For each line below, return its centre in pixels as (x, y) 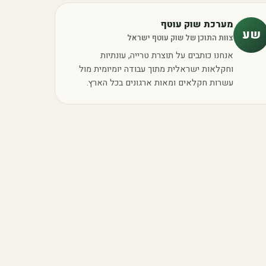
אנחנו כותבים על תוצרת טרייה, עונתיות (167, 56)
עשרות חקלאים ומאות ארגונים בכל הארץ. (160, 83)
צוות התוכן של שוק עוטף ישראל (180, 38)
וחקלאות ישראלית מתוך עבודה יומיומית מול (156, 69)
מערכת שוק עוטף (197, 25)
